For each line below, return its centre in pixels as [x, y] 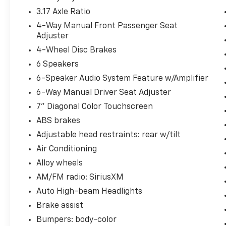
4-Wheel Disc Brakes [77, 51]
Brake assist [60, 206]
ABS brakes [59, 121]
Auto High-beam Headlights [90, 192]
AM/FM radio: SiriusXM [80, 178]
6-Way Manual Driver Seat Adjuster [104, 93]
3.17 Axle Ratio [64, 12]
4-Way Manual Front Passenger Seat [107, 26]
